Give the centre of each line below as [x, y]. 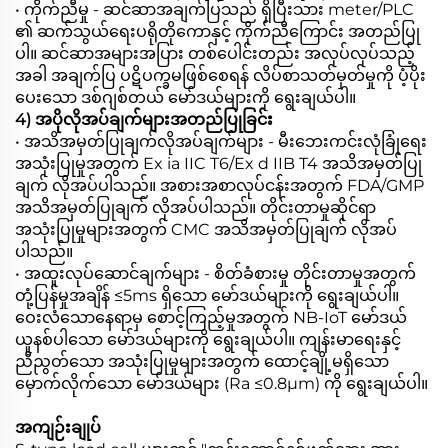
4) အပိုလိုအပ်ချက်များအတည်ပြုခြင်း [144, 119]
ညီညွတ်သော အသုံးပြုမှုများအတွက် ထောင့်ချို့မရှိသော [202, 361]
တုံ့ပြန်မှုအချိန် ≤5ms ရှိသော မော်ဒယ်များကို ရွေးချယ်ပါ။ [207, 295]
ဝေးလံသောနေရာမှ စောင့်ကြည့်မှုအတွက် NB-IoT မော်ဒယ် [211, 317]
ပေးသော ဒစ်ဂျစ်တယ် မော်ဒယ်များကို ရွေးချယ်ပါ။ [185, 97]
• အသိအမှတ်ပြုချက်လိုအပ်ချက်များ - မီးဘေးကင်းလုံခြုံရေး [221, 141]
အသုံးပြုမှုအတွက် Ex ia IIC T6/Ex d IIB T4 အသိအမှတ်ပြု [218, 163]
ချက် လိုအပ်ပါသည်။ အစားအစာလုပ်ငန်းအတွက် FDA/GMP [219, 185]
